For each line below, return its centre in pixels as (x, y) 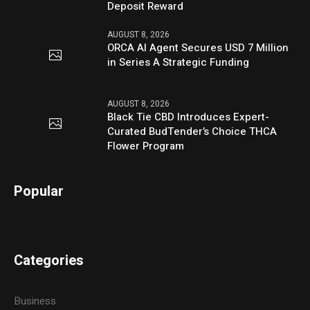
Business (35, 301)
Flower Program (146, 146)
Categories (49, 260)
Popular (39, 191)
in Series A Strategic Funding (179, 63)
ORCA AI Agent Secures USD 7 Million (198, 48)
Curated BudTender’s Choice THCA (192, 131)
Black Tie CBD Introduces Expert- (189, 117)
